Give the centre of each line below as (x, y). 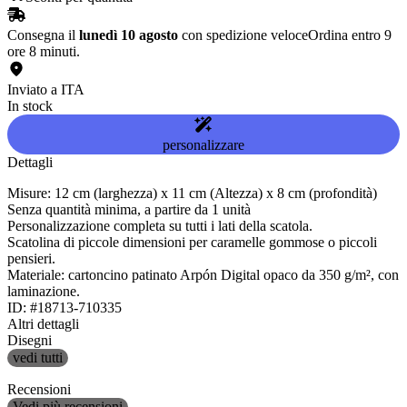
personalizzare (203, 145)
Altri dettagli (43, 324)
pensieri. (31, 259)
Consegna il (43, 35)
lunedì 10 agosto (129, 35)
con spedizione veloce (243, 35)
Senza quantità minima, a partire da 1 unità (129, 210)
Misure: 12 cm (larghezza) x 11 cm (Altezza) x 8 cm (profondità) (192, 194)
